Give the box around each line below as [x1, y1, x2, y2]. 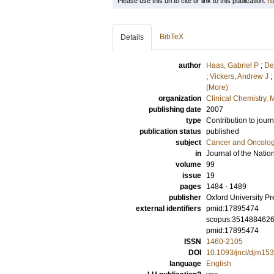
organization [158, 94, 201, 103]
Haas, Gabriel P [206, 61, 259, 70]
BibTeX [160, 32, 183, 41]
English [206, 259, 231, 268]
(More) [206, 83, 228, 92]
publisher [169, 193, 201, 202]
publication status [139, 127, 201, 136]
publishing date [149, 105, 201, 114]
